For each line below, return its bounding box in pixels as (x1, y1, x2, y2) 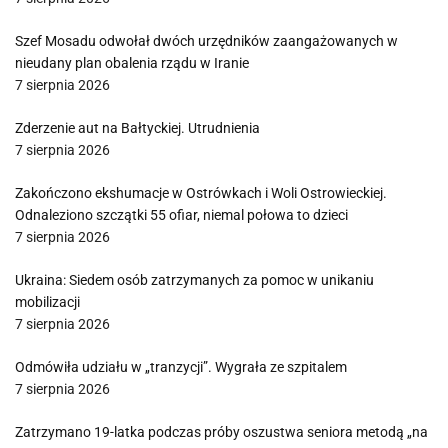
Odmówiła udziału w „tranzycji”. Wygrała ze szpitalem (15, 359, 347, 376)
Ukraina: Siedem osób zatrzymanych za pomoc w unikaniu (15, 272, 374, 289)
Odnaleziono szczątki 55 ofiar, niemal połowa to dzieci (15, 207, 348, 224)
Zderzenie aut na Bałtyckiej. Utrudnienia (15, 120, 260, 137)
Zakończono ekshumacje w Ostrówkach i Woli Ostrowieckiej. (15, 185, 387, 202)
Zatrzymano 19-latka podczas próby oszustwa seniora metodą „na (15, 424, 428, 441)
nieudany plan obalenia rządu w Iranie (15, 55, 249, 72)
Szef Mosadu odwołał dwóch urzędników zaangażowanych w (15, 33, 398, 50)
